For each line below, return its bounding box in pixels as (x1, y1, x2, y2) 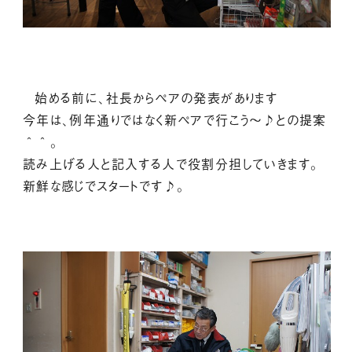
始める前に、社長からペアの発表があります (35, 88, 278, 108)
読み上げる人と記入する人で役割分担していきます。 (22, 154, 319, 174)
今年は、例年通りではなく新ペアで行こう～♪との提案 (22, 110, 327, 130)
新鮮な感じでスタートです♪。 (22, 176, 185, 196)
